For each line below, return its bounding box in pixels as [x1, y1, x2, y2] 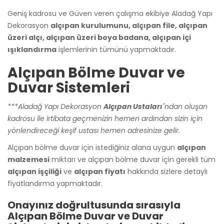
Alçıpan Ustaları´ [103, 101, 164, 111]
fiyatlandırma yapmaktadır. [7, 178, 102, 188]
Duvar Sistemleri [7, 77, 130, 97]
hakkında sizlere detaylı [125, 166, 207, 176]
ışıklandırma [7, 44, 56, 54]
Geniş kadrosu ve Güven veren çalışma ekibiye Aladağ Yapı [7, 8, 212, 18]
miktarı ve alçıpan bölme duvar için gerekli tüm [49, 154, 215, 164]
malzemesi [7, 154, 49, 164]
